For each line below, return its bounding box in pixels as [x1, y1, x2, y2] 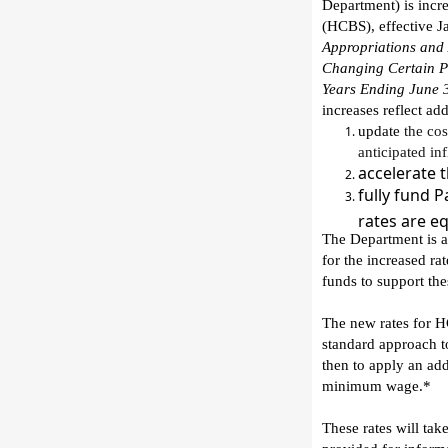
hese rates [331, 420, 392, 436]
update [358, 123, 400, 139]
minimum [322, 378, 382, 394]
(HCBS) [322, 18, 371, 34]
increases [322, 102, 379, 118]
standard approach [322, 336, 437, 352]
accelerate [358, 162, 440, 184]
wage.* [386, 378, 431, 394]
